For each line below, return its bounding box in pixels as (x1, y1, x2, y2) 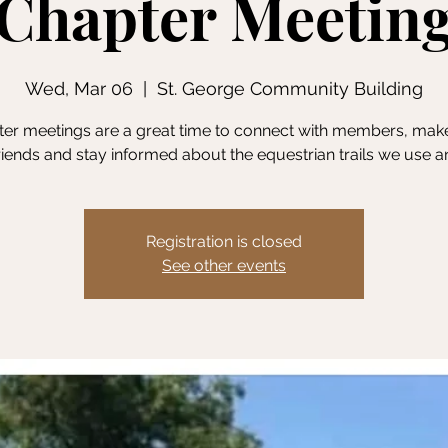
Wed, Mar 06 (25, 78, 133, 99)
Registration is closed (146, 232, 302, 251)
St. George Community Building (157, 78, 423, 99)
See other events (162, 256, 286, 275)
